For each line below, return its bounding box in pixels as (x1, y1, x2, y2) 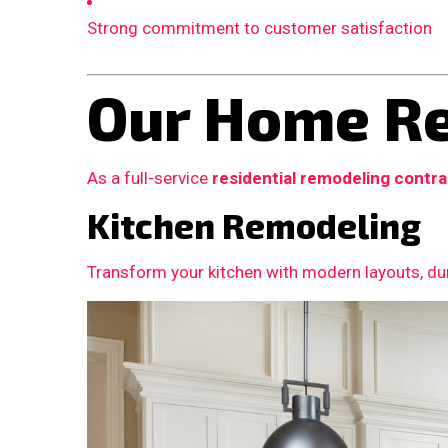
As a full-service (87, 168, 212, 189)
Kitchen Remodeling (87, 205, 421, 247)
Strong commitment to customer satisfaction (87, 17, 432, 38)
